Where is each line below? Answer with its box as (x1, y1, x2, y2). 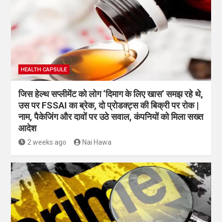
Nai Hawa (82, 138, 111, 147)
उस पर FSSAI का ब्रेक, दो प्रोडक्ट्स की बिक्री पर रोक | (18, 100, 199, 111)
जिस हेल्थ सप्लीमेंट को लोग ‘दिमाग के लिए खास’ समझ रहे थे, (18, 89, 203, 100)
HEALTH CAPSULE (21, 66, 67, 73)
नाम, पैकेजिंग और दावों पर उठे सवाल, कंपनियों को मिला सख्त (18, 111, 203, 122)
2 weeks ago (27, 138, 66, 147)
